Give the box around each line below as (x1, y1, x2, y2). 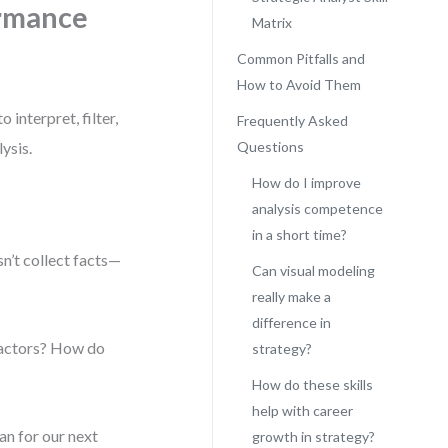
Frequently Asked (236, 112, 348, 129)
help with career (251, 402, 353, 419)
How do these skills (251, 376, 373, 393)
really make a (251, 288, 331, 305)
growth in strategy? (251, 428, 375, 445)
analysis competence (251, 200, 383, 217)
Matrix (251, 14, 292, 31)
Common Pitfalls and (236, 50, 365, 67)
